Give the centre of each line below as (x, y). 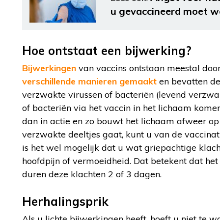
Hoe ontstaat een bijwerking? (107, 51)
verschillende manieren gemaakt (89, 81)
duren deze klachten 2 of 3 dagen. (92, 174)
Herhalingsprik (65, 201)
